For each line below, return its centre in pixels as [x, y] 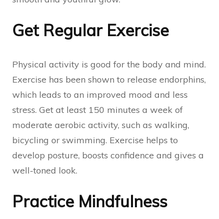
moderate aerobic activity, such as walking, [101, 125]
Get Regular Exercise [90, 30]
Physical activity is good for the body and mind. [109, 64]
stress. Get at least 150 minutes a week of [98, 110]
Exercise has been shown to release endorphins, [109, 79]
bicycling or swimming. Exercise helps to [95, 140]
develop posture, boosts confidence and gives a [108, 155]
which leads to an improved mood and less [100, 95]
